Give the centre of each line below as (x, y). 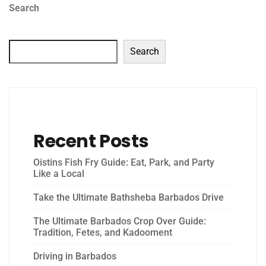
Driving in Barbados (75, 256)
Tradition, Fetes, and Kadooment (103, 232)
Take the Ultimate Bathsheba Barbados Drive (129, 197)
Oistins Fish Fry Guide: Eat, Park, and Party (124, 162)
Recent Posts (91, 141)
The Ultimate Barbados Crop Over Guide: (120, 221)
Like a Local (59, 173)
